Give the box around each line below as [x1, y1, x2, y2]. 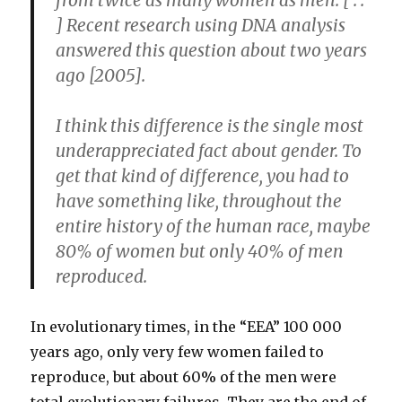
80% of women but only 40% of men [56, 240, 345, 263]
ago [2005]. [56, 65, 146, 87]
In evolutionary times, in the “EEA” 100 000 [31, 318, 343, 336]
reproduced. [56, 266, 148, 288]
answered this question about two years [56, 39, 368, 62]
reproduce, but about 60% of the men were [31, 368, 337, 387]
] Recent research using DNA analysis [56, 14, 346, 37]
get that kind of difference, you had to [56, 165, 350, 188]
